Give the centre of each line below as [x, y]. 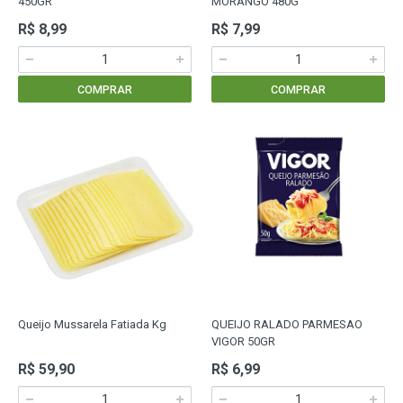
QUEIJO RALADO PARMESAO [287, 324]
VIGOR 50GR [243, 341]
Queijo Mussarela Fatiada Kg [92, 324]
